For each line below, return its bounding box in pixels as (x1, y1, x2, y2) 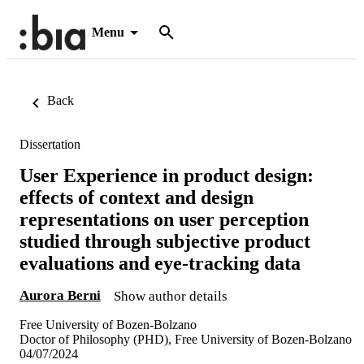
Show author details (114, 288, 227, 304)
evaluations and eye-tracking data (19, 252, 301, 274)
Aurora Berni (19, 287, 101, 303)
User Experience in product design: (19, 164, 314, 186)
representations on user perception (19, 208, 309, 230)
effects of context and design (19, 186, 253, 208)
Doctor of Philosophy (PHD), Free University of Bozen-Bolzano (19, 331, 352, 346)
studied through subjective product (19, 230, 310, 252)
